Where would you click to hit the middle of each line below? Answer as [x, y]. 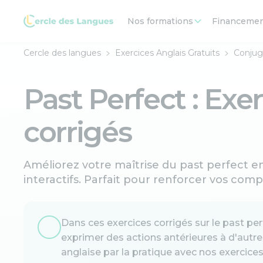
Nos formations [160, 21]
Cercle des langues [62, 53]
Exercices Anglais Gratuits [167, 53]
